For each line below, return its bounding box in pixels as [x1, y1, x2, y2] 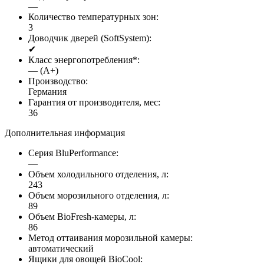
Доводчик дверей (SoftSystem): [28, 33, 151, 44]
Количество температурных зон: [28, 12, 159, 22]
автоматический [28, 243, 94, 254]
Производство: [28, 76, 88, 87]
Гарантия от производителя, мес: [28, 97, 160, 108]
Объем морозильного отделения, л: [28, 190, 169, 201]
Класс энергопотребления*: [28, 55, 140, 65]
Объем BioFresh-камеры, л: [28, 212, 136, 222]
